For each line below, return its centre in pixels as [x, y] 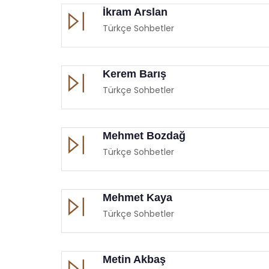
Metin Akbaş [134, 259]
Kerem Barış [134, 74]
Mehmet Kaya [138, 197]
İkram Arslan [135, 12]
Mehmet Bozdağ [144, 135]
